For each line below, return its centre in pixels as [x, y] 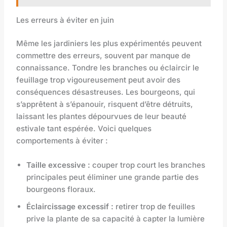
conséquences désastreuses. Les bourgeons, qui [106, 92]
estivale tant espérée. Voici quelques [84, 129]
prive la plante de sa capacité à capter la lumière [116, 219]
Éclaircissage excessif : [70, 207]
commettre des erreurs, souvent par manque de [104, 56]
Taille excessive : [59, 165]
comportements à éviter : [62, 141]
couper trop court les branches [148, 165]
